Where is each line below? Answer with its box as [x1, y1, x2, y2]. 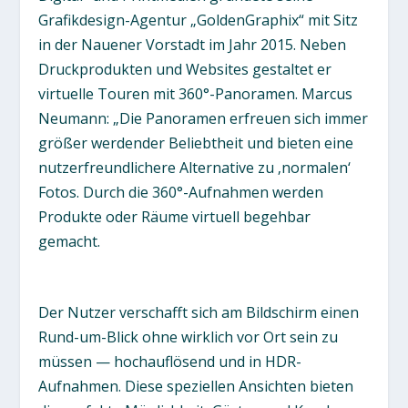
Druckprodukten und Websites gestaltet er [38, 59, 332, 80]
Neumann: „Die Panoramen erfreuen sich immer [38, 108, 369, 129]
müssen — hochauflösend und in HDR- [38, 352, 302, 372]
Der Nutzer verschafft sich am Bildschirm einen [38, 302, 360, 323]
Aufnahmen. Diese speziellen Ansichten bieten [38, 376, 354, 397]
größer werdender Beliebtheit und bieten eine [38, 133, 354, 154]
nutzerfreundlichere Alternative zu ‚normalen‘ [38, 158, 352, 178]
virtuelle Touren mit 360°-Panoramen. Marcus [38, 84, 353, 105]
